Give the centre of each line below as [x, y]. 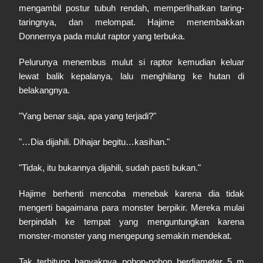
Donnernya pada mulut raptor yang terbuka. [102, 36]
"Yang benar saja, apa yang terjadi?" [87, 116]
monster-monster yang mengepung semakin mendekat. [125, 236]
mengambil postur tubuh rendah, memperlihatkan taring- [131, 8]
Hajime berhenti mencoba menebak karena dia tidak [131, 193]
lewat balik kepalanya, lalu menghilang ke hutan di [131, 76]
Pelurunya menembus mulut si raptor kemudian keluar [131, 62]
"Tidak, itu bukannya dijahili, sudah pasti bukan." [110, 168]
